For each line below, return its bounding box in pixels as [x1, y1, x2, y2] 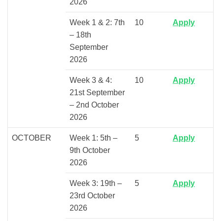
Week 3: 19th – [70, 179, 122, 187]
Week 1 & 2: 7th [70, 18, 125, 27]
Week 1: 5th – [70, 133, 117, 142]
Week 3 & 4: [70, 75, 112, 84]
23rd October [70, 191, 115, 200]
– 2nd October [70, 100, 119, 109]
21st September [70, 88, 125, 97]
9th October [70, 146, 110, 154]
